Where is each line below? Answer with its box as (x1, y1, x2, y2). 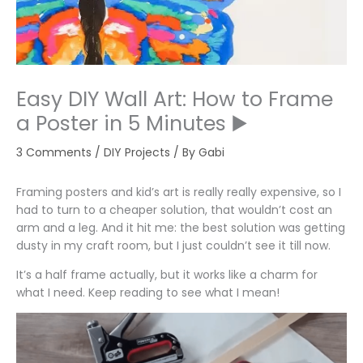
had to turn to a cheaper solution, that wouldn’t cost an (16, 202, 332, 218)
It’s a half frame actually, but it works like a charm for (16, 267, 318, 283)
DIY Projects (104, 144, 170, 160)
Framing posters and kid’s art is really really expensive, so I (16, 184, 341, 200)
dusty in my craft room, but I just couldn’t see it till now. (16, 237, 331, 254)
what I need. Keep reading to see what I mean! (16, 284, 280, 301)
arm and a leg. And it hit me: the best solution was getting (16, 220, 345, 236)
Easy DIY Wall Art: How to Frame (16, 85, 333, 113)
